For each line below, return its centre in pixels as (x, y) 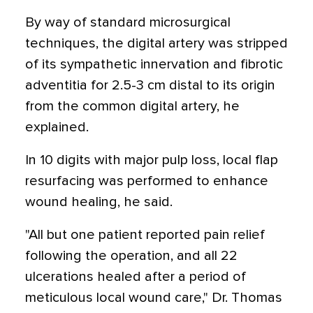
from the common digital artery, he (132, 106)
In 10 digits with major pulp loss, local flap (152, 160)
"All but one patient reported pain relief (145, 235)
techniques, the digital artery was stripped (156, 43)
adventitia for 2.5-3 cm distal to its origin (150, 85)
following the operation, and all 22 (131, 256)
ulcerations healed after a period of (136, 277)
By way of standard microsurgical (128, 22)
